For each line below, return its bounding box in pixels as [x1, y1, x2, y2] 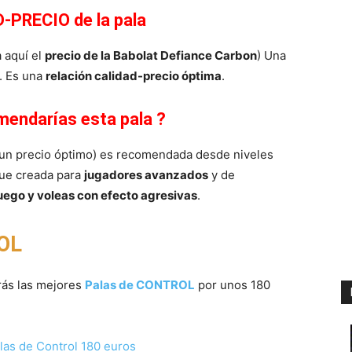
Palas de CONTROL [85, 277, 195, 292]
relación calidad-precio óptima [46, 68, 222, 83]
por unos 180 [195, 277, 270, 292]
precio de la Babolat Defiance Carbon [45, 47, 257, 63]
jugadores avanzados [84, 167, 208, 182]
